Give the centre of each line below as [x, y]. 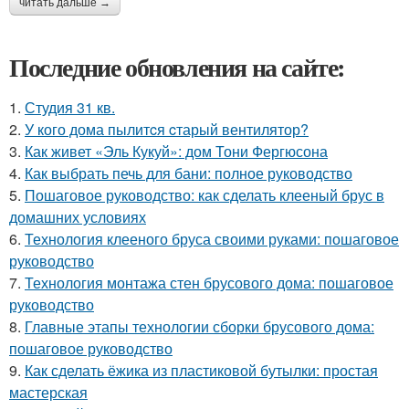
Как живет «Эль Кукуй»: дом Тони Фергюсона [176, 152]
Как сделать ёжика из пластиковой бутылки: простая [201, 371]
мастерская [48, 393]
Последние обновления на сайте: [177, 68]
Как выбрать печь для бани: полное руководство [189, 173]
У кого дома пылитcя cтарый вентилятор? [167, 130]
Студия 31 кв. [70, 108]
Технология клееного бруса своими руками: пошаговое [212, 239]
